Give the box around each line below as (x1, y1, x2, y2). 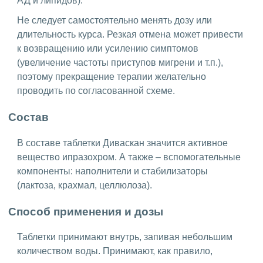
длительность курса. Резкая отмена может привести (17, 29, 243, 40)
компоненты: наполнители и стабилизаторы (17, 166, 208, 176)
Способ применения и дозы (8, 205, 166, 218)
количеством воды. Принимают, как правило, (17, 246, 213, 257)
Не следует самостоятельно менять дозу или (17, 15, 212, 26)
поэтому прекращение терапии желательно (17, 72, 206, 82)
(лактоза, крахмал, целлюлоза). (17, 180, 152, 190)
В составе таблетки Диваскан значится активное (17, 137, 228, 148)
